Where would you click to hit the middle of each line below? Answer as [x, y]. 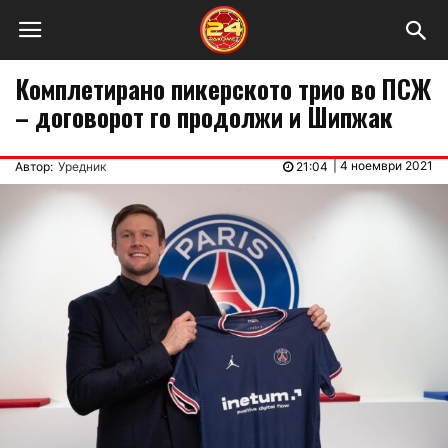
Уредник [82, 166]
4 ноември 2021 [386, 165]
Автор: [34, 166]
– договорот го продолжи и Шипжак [204, 116]
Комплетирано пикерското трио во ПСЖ [223, 88]
